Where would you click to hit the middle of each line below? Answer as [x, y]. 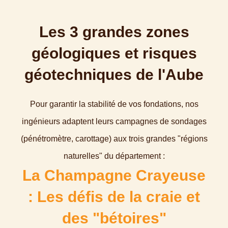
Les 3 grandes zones [114, 32]
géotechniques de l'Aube [114, 75]
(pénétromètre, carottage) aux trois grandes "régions [114, 139]
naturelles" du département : [114, 156]
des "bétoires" [114, 218]
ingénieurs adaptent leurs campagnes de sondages [114, 121]
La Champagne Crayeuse [114, 175]
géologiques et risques [114, 53]
